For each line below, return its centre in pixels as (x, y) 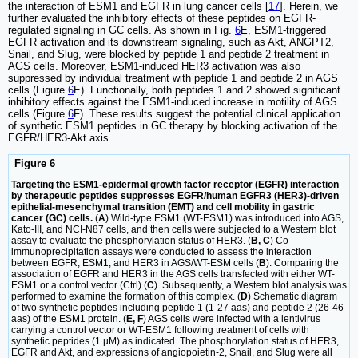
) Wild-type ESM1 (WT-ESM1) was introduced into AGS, (225, 218)
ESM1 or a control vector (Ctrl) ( (79, 285)
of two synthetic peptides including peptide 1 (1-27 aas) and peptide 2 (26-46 (177, 307)
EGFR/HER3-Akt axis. (60, 137)
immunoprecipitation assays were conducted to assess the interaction (161, 251)
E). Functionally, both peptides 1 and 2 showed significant (207, 89)
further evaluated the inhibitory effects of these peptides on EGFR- (162, 18)
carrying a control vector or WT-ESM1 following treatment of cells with (160, 330)
